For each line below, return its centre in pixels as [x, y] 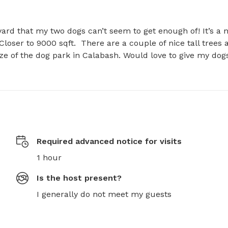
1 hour [49, 158]
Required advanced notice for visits [109, 141]
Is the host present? [79, 178]
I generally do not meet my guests [104, 194]
